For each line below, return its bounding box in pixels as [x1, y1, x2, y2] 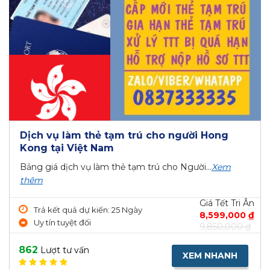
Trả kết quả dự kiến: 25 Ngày [34, 204, 142, 215]
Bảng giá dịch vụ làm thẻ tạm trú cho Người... [20, 162, 212, 173]
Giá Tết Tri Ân [199, 198, 254, 209]
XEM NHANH [183, 250, 237, 262]
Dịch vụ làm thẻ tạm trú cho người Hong [20, 130, 228, 142]
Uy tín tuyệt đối [34, 217, 91, 227]
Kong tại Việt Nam [20, 142, 114, 154]
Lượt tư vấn [38, 245, 89, 256]
